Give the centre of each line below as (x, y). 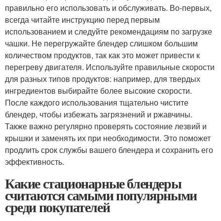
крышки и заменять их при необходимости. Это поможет (108, 138)
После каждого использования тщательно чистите (97, 102)
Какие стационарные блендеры (93, 183)
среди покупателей (57, 207)
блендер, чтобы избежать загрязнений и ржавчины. (99, 114)
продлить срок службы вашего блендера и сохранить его (109, 150)
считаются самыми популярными (101, 195)
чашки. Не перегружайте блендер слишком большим (101, 43)
